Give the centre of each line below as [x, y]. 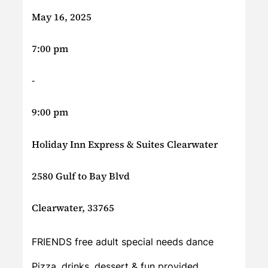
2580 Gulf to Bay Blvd [81, 176]
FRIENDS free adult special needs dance [123, 242]
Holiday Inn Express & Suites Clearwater [125, 144]
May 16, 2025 [62, 16]
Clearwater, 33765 [73, 208]
